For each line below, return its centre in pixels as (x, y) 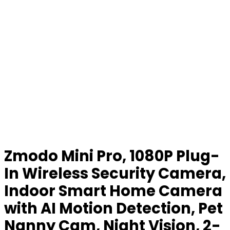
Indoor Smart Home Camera (113, 191)
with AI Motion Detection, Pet (113, 208)
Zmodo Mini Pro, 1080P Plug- (112, 156)
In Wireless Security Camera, (115, 174)
